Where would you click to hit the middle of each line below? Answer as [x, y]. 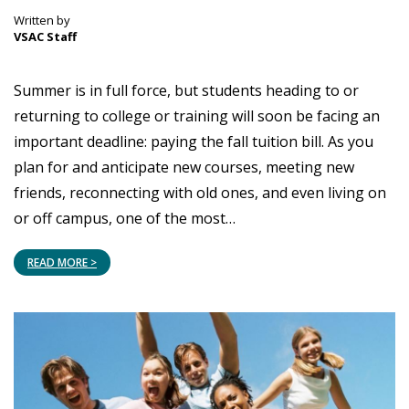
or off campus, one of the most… [125, 218]
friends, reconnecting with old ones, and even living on [200, 192]
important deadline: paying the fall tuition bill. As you [194, 141]
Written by [42, 20]
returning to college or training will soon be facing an [197, 115]
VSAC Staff [45, 36]
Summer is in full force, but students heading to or [186, 90]
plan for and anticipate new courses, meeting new [184, 167]
